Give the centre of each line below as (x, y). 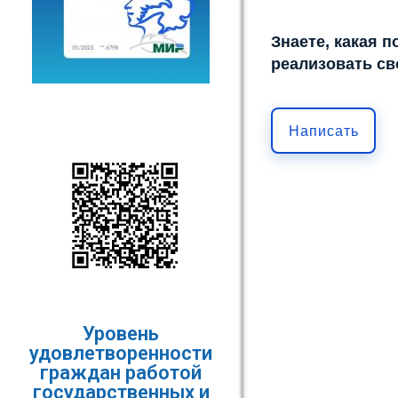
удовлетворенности (121, 353)
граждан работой (121, 373)
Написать (323, 131)
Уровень (121, 334)
